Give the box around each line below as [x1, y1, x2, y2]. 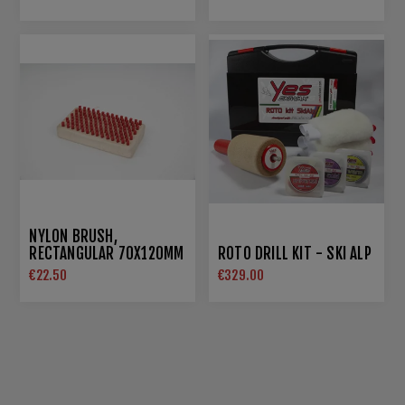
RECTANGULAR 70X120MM [29, 244, 184, 264]
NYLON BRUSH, [29, 227, 118, 247]
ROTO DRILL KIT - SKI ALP [218, 244, 372, 264]
